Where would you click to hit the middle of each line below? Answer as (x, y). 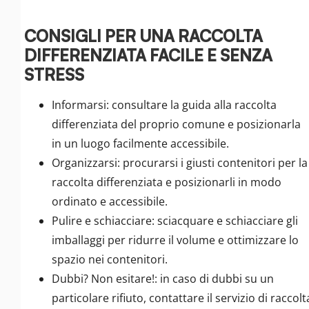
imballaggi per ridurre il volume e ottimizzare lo (175, 240)
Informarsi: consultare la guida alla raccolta (164, 105)
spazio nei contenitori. (110, 260)
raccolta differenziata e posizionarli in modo (167, 182)
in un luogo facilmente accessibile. (140, 144)
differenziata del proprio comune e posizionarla (176, 124)
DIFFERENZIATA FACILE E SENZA (148, 56)
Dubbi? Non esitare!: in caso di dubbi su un (163, 279)
